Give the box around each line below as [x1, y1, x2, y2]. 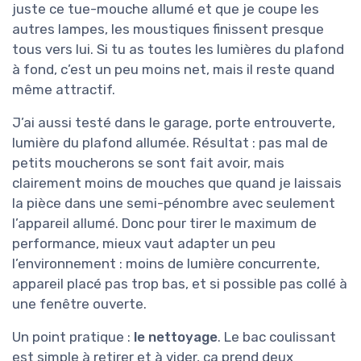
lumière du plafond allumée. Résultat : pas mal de [12, 135, 328, 151]
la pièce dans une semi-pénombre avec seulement [12, 195, 335, 212]
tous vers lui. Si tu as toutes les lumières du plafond [12, 41, 344, 58]
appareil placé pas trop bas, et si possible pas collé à [12, 276, 347, 293]
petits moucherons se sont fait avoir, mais [12, 155, 284, 172]
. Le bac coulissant [218, 329, 336, 346]
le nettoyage [134, 329, 218, 346]
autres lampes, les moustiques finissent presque [12, 21, 324, 38]
